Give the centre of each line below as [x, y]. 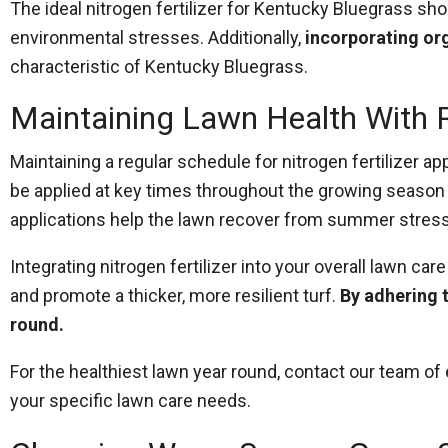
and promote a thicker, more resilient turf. [175, 295]
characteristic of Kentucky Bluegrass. [159, 66]
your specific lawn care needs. [130, 400]
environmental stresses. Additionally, [157, 37]
